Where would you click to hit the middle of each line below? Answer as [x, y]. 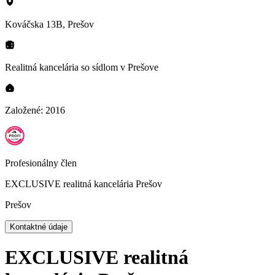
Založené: [25, 110]
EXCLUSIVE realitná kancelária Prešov [83, 184]
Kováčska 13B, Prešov [49, 24]
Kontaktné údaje [39, 227]
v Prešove [139, 67]
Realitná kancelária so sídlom [63, 67]
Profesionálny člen [41, 163]
